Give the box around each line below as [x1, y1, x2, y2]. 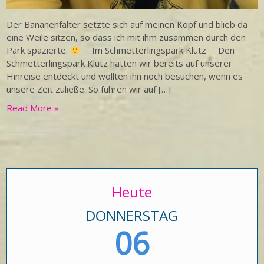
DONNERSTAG [85, 206, 179, 226]
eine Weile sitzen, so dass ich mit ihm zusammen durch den [6, 31, 246, 44]
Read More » [6, 102, 60, 114]
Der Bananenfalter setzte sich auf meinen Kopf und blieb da [6, 18, 248, 31]
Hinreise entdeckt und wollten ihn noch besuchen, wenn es [6, 70, 243, 82]
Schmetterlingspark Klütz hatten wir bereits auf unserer [6, 57, 233, 70]
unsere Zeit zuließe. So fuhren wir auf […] [6, 83, 171, 95]
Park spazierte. [6, 44, 71, 57]
